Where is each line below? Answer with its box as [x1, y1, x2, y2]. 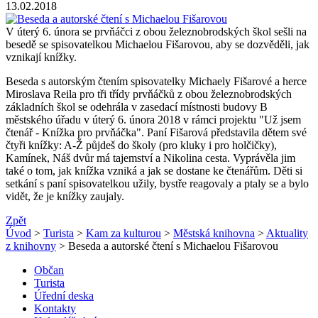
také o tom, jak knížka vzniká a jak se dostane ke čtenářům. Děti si [6, 164, 302, 177]
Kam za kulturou [86, 226, 161, 239]
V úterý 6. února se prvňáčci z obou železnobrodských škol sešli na [6, 25, 307, 38]
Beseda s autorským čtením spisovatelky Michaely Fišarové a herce [6, 75, 307, 87]
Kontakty [34, 302, 76, 314]
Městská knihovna [173, 226, 255, 239]
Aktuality [266, 226, 308, 239]
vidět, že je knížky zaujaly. [6, 190, 124, 202]
